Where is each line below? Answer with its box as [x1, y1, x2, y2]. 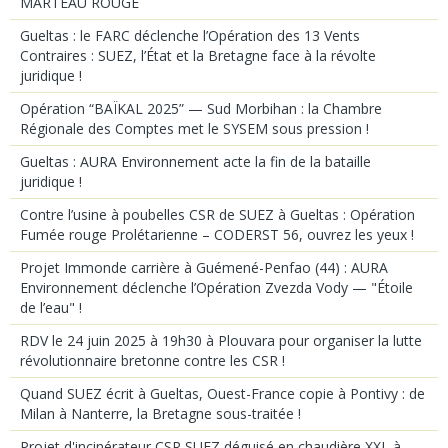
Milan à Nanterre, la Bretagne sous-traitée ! [20, 403, 301, 423]
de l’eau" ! [20, 297, 82, 317]
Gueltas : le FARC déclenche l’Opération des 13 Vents [20, 25, 360, 45]
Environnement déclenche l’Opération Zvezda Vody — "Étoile [20, 277, 413, 297]
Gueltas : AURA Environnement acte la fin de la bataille [20, 151, 371, 171]
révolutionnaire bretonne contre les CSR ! [20, 350, 285, 370]
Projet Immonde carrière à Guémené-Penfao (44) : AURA [20, 257, 388, 277]
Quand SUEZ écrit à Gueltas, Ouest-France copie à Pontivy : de [20, 383, 425, 403]
